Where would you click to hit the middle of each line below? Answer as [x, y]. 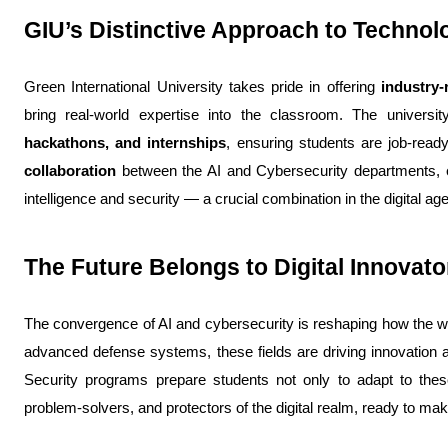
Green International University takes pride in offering [202, 87]
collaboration [70, 171]
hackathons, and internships [125, 143]
